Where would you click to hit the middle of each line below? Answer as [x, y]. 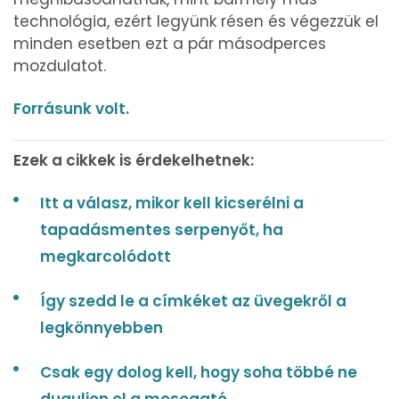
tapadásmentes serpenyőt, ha [162, 229]
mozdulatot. [60, 65]
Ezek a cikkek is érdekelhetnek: [134, 160]
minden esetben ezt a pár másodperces [170, 43]
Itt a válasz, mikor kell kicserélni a [172, 203]
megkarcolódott [106, 256]
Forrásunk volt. [71, 108]
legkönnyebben [102, 327]
